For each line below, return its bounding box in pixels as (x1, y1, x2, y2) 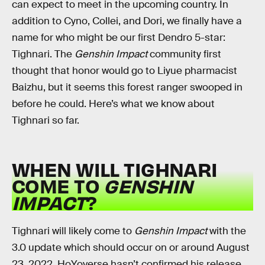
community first (147, 48, 221, 60)
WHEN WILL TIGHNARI (12, 156, 218, 181)
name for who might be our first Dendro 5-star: (12, 31, 225, 44)
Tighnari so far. (12, 114, 79, 127)
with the (207, 225, 246, 238)
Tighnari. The (12, 48, 75, 60)
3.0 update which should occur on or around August (12, 241, 250, 254)
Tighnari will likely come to (12, 225, 134, 238)
